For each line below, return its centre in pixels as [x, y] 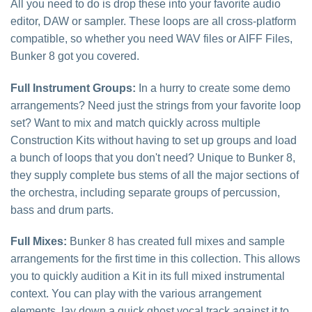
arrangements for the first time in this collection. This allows [155, 259]
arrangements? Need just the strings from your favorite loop [156, 105]
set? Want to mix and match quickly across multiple [135, 123]
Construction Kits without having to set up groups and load [154, 140]
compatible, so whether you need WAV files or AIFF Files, [151, 38]
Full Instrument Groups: [73, 88]
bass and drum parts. [62, 210]
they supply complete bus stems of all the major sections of [155, 175]
